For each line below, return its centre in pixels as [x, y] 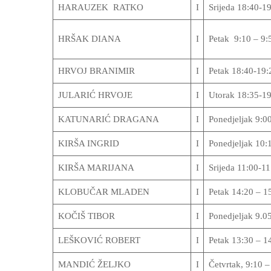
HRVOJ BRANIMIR [96, 71]
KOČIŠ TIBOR [86, 216]
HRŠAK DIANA [89, 39]
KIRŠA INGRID [88, 143]
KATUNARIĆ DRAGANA [108, 119]
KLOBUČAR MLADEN [103, 192]
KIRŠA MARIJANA [96, 168]
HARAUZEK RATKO [100, 7]
